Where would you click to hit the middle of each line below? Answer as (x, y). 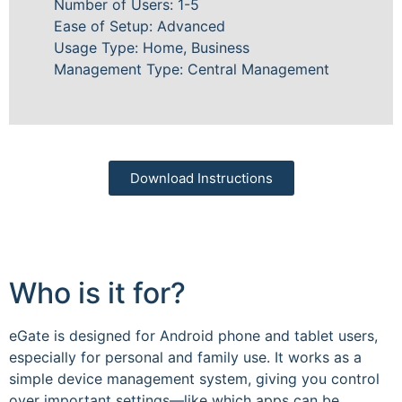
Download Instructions (201, 178)
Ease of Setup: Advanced (140, 26)
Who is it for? (97, 293)
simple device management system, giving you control (194, 379)
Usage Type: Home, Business (152, 48)
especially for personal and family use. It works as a (185, 357)
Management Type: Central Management (192, 69)
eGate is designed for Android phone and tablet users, (193, 336)
